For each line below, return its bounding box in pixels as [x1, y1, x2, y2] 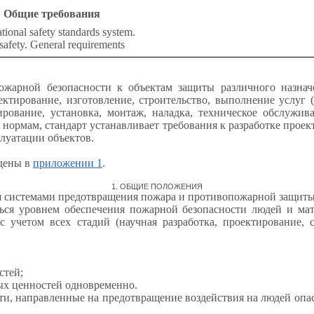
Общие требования [3, 8, 100, 20]
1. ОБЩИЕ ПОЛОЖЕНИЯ [111, 182, 203, 191]
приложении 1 [32, 157, 102, 170]
